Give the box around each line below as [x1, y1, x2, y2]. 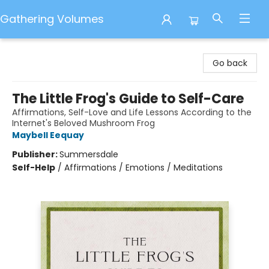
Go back [213, 57, 247, 69]
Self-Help [12, 162, 55, 174]
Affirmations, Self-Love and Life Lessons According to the [12, 106, 252, 118]
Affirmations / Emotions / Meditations [64, 162, 223, 174]
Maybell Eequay [12, 129, 84, 141]
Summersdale [59, 148, 118, 160]
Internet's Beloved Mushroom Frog [12, 117, 155, 129]
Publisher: [12, 148, 59, 160]
